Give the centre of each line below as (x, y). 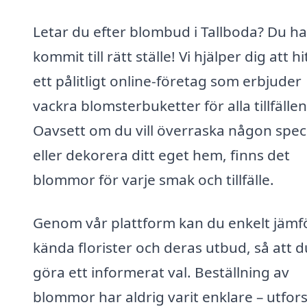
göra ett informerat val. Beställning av (161, 272)
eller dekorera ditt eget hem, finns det (161, 155)
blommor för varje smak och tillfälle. (153, 179)
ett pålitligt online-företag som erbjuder (167, 81)
